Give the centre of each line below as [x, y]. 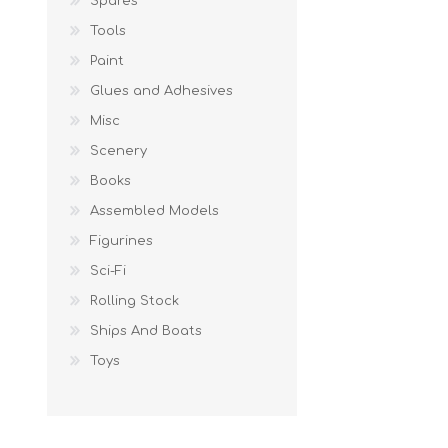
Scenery [118, 150]
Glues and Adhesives [161, 90]
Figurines [121, 240]
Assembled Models [154, 210]
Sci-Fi [108, 270]
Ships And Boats [146, 330]
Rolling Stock [134, 300]
